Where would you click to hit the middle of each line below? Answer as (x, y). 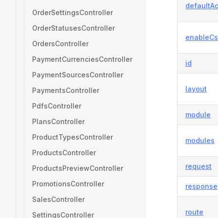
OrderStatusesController (73, 28)
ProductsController (64, 153)
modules (200, 140)
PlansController (58, 121)
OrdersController (60, 44)
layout (196, 89)
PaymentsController (66, 90)
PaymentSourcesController (78, 75)
